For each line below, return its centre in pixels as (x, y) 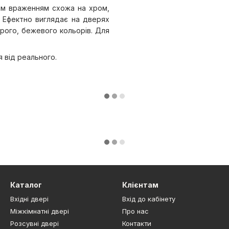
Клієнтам (140, 185)
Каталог (26, 185)
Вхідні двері (29, 199)
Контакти (137, 224)
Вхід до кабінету (149, 199)
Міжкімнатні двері (40, 211)
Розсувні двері (35, 224)
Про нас (135, 211)
